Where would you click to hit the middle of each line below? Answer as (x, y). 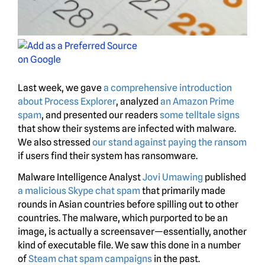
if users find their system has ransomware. (108, 156)
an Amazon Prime (197, 102)
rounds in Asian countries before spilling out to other (128, 205)
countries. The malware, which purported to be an (123, 218)
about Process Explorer (67, 102)
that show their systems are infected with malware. (127, 129)
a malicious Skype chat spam (79, 191)
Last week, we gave (61, 88)
